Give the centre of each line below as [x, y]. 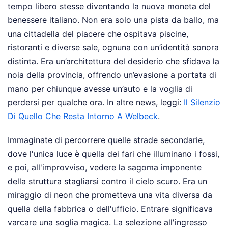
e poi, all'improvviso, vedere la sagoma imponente [105, 168]
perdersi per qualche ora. [57, 103]
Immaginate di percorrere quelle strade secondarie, [106, 140]
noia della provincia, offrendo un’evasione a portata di [112, 75]
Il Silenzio [202, 103]
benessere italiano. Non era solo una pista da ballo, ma [113, 20]
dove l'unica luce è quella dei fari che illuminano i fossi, [113, 154]
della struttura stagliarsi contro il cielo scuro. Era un [107, 181]
